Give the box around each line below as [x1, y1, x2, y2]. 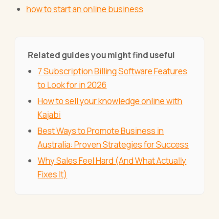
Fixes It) [38, 168, 67, 180]
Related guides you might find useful [27, 49, 175, 61]
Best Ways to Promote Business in [38, 125, 164, 136]
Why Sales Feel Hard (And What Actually [38, 154, 187, 166]
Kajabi [38, 109, 61, 120]
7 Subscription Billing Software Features [38, 65, 188, 77]
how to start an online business [26, 3, 144, 15]
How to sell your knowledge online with [38, 95, 183, 107]
